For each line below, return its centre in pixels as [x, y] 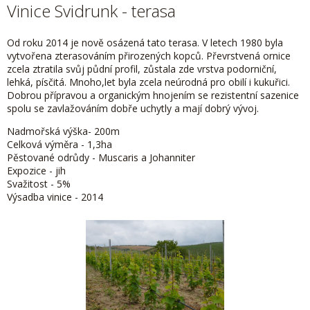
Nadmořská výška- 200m [63, 131]
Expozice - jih [36, 170]
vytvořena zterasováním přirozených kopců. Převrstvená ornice [149, 55]
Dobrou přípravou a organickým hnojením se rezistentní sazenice [153, 95]
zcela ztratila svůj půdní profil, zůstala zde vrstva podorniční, [142, 69]
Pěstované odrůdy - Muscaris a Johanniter [101, 157]
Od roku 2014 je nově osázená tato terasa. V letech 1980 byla [145, 42]
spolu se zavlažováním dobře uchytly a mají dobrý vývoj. [133, 108]
